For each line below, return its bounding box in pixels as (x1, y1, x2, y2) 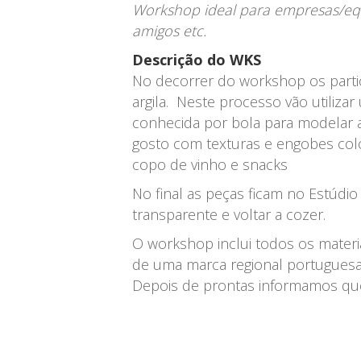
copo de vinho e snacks (132, 155, 288, 175)
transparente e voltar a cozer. (132, 205, 326, 225)
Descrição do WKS (132, 50, 262, 70)
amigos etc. (132, 21, 207, 41)
